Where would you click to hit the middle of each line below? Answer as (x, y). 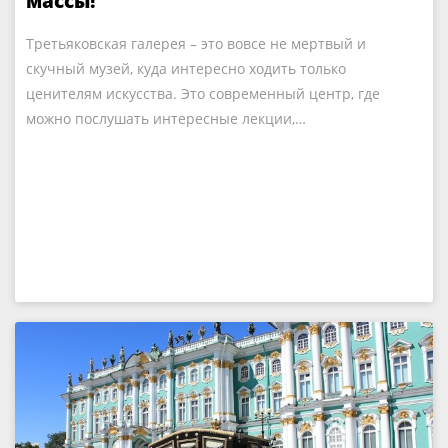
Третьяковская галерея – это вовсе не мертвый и (196, 43)
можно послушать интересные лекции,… (166, 118)
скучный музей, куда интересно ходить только (186, 68)
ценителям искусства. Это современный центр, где (203, 93)
